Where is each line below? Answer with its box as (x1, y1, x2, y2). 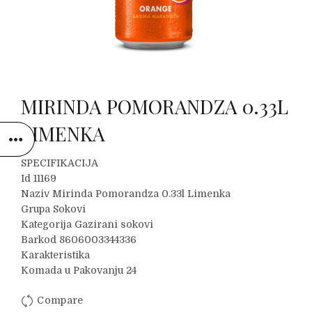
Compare (37, 295, 84, 306)
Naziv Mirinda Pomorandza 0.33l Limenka (21, 188, 231, 199)
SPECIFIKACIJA (21, 157, 98, 169)
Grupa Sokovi (21, 203, 86, 214)
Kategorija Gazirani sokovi (21, 219, 153, 230)
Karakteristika (21, 249, 90, 260)
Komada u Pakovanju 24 (21, 265, 136, 276)
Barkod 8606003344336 (21, 234, 136, 245)
